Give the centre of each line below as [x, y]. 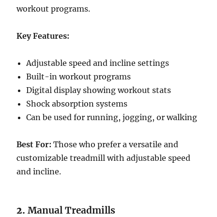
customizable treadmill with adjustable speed [104, 158]
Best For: [34, 144]
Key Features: [43, 36]
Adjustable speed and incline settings [98, 63]
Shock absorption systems [77, 103]
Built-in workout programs [79, 76]
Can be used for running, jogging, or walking [112, 117]
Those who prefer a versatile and [115, 144]
